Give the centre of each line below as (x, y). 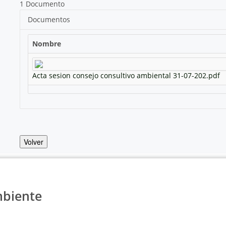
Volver (33, 142)
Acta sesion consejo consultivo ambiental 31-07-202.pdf (126, 75)
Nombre (46, 43)
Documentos (49, 19)
